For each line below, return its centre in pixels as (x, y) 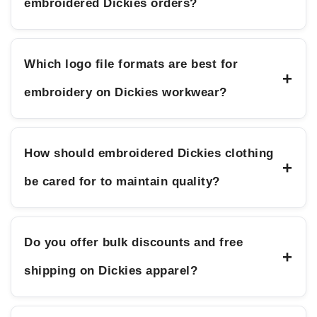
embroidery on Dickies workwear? (126, 93)
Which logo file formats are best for (131, 64)
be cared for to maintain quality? (122, 182)
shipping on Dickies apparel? (111, 271)
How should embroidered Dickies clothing (149, 154)
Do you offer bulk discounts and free (134, 243)
